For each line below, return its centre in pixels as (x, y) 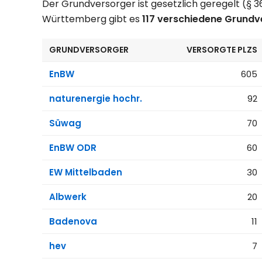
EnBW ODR (73, 148)
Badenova (73, 222)
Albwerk (68, 197)
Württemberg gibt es (92, 19)
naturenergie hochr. (96, 99)
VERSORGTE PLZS (222, 50)
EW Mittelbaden (86, 173)
